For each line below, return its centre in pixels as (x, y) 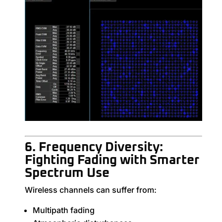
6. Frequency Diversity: (94, 147)
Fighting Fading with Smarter (112, 160)
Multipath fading (63, 210)
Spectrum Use (67, 173)
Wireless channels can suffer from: (90, 190)
